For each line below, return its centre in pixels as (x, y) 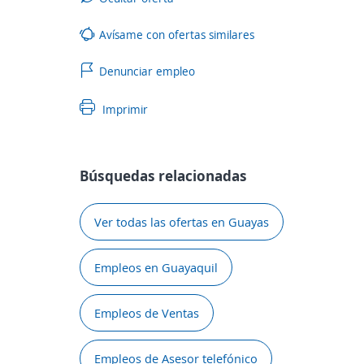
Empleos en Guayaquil (156, 267)
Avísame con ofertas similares (177, 34)
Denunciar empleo (147, 71)
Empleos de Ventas (147, 313)
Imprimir (123, 109)
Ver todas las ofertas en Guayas (182, 222)
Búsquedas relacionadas (163, 175)
